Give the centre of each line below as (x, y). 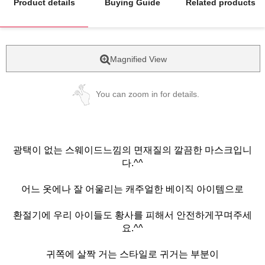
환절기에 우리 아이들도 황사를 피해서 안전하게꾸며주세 (132, 215)
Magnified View (138, 59)
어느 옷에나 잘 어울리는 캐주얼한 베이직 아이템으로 (132, 189)
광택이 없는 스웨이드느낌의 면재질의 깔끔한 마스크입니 (132, 150)
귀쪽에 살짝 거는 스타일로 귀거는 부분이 (132, 254)
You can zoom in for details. (147, 94)
